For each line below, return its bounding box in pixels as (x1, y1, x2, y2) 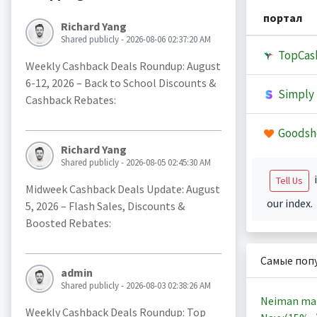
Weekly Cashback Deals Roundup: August (25, 59, 221, 74)
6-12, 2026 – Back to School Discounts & (25, 76, 216, 91)
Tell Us (275, 174, 303, 187)
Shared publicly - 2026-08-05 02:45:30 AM (60, 156, 211, 169)
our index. (266, 196, 313, 210)
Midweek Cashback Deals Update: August (25, 182, 220, 197)
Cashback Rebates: (25, 93, 116, 108)
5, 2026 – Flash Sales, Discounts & (25, 199, 185, 214)
